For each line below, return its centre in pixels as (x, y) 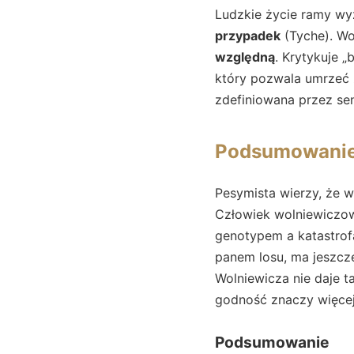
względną (245, 56)
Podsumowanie (272, 343)
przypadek (248, 35)
